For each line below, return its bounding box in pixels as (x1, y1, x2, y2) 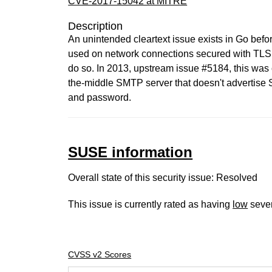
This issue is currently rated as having (68, 199, 233, 209)
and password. (68, 92, 132, 103)
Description (68, 20, 123, 32)
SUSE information (68, 144, 193, 160)
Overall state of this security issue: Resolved (68, 172, 258, 183)
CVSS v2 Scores (68, 250, 132, 259)
